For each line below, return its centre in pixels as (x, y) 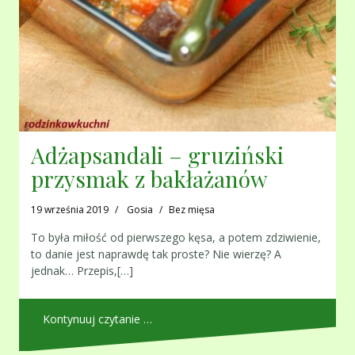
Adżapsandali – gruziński (157, 155)
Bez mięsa (192, 210)
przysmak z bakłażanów (149, 179)
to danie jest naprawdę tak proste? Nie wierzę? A (156, 254)
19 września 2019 (70, 210)
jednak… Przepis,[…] (82, 271)
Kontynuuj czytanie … (97, 319)
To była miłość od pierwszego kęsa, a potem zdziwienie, (176, 238)
